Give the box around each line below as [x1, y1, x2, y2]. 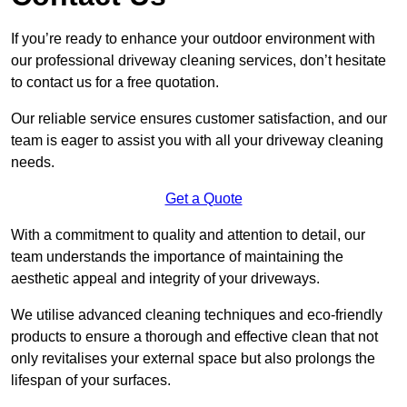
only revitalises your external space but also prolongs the [11, 351, 375, 367]
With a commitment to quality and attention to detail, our [11, 227, 365, 243]
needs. [11, 154, 55, 171]
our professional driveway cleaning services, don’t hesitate [11, 53, 386, 69]
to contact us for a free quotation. [11, 74, 219, 91]
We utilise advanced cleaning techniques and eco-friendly [11, 307, 382, 323]
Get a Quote [164, 191, 243, 207]
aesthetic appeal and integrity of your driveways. [11, 271, 320, 287]
